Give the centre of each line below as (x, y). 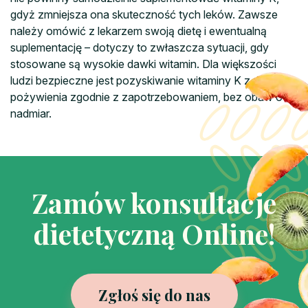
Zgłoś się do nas (154, 295)
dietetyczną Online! (154, 233)
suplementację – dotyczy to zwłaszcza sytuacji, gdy (140, 47)
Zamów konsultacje (154, 202)
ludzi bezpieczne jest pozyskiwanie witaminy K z (130, 80)
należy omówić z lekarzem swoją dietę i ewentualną (139, 31)
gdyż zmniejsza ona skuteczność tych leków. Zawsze (144, 14)
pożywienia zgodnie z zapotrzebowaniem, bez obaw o (146, 97)
